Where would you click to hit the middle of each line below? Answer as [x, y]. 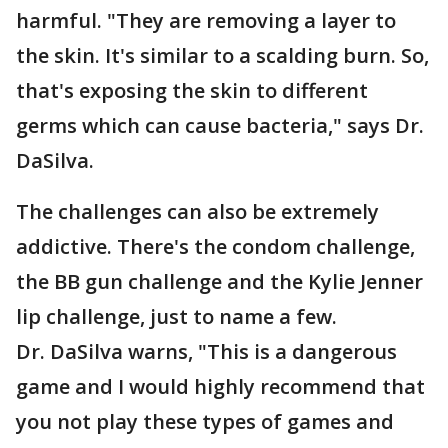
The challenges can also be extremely [197, 211]
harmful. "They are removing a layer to [206, 20]
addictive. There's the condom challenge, [215, 246]
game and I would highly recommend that [220, 386]
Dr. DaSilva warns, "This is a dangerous [206, 351]
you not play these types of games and [205, 421]
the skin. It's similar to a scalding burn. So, [222, 55]
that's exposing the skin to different [192, 90]
